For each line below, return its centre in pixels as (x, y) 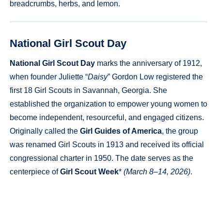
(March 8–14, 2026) (157, 172)
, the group (180, 131)
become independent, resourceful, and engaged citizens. (107, 118)
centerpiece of (35, 172)
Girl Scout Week (89, 172)
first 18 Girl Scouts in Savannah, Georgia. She (88, 91)
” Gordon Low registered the (155, 77)
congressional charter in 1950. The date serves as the (101, 158)
